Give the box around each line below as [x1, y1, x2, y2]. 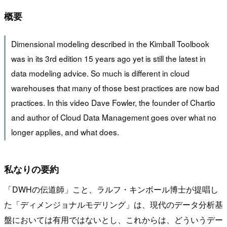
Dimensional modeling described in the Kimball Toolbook [11, 38, 209, 50]
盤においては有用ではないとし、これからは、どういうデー [4, 213, 223, 225]
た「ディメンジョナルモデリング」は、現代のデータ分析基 [4, 198, 223, 210]
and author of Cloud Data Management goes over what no [11, 111, 216, 123]
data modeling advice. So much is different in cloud [11, 67, 190, 79]
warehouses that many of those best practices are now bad [11, 82, 219, 94]
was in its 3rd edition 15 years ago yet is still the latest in [11, 53, 206, 64]
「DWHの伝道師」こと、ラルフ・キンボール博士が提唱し [4, 183, 218, 195]
